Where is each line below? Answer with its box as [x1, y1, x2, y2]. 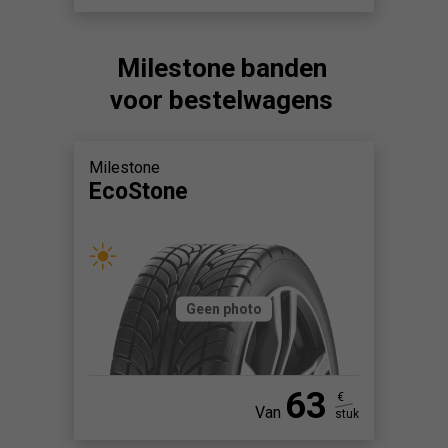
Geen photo [186, 300, 262, 317]
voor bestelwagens [110, 84, 333, 115]
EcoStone [89, 177, 188, 205]
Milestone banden [116, 52, 327, 83]
